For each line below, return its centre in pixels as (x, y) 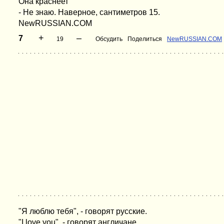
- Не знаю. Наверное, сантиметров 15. (89, 12)
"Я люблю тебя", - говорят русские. (83, 211)
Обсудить (109, 39)
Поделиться (145, 39)
